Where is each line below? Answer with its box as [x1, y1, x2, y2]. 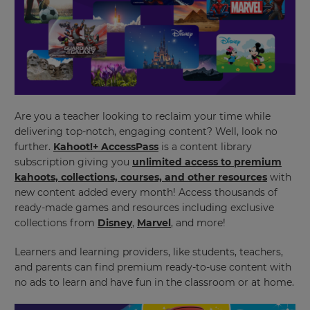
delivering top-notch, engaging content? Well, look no [15, 125, 277, 138]
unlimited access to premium [132, 156, 282, 169]
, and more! [171, 217, 228, 230]
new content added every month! [15, 186, 179, 199]
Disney [98, 217, 132, 230]
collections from [15, 217, 98, 230]
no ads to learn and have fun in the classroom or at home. [15, 276, 294, 289]
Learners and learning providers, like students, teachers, [15, 246, 283, 259]
